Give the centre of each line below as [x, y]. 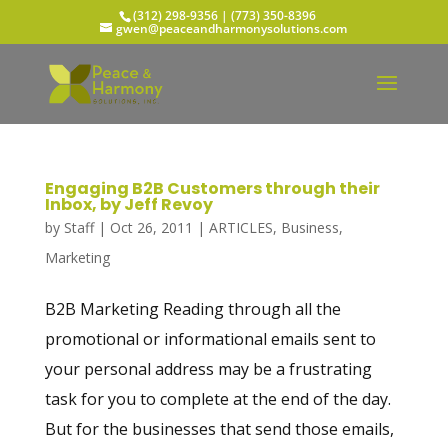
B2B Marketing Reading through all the [192, 309]
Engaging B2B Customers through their [212, 188]
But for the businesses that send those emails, [219, 429]
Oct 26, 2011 [151, 227]
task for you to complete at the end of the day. [217, 399]
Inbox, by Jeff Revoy [128, 204]
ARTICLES [240, 227]
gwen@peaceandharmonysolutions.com [232, 28]
